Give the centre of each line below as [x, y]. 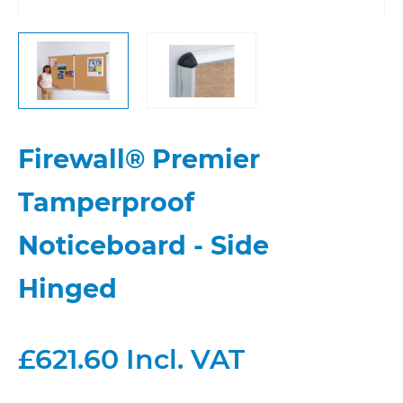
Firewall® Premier [139, 159]
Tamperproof [106, 202]
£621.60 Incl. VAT [131, 359]
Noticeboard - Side [143, 245]
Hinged [67, 288]
